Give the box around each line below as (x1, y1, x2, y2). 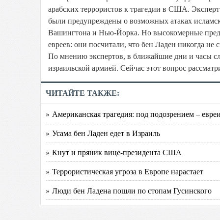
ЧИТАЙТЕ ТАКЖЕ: (46, 89, 119, 97)
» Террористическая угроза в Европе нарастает (46, 166, 203, 176)
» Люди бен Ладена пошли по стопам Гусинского (46, 185, 212, 195)
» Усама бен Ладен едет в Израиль (46, 128, 160, 138)
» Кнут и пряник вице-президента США (46, 147, 182, 157)
